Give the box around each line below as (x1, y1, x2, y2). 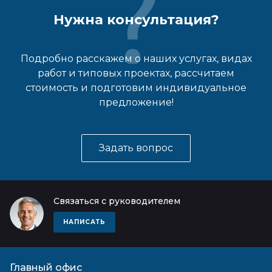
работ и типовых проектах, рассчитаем (38, 67, 234, 79)
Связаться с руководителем (53, 195, 180, 206)
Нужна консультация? (53, 12, 219, 28)
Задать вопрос (99, 142, 173, 154)
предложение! (98, 97, 174, 108)
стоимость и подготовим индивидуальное (25, 82, 246, 93)
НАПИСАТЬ (63, 218, 106, 226)
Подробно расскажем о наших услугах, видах (20, 53, 252, 64)
